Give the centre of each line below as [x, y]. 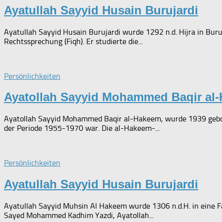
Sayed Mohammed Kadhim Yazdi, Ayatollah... [79, 216]
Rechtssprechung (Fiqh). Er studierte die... [73, 41]
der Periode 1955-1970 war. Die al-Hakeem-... [82, 128]
